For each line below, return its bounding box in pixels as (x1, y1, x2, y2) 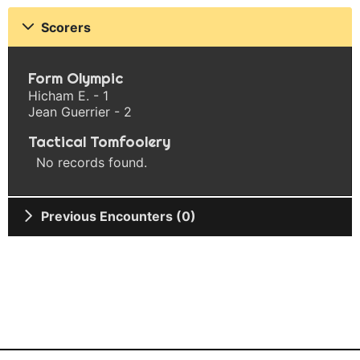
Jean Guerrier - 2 (28, 103, 132, 120)
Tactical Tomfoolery (28, 132, 170, 151)
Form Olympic (28, 68, 123, 88)
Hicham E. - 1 (28, 87, 108, 104)
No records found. (36, 153, 147, 170)
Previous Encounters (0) (41, 208, 196, 225)
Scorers (41, 18, 91, 35)
